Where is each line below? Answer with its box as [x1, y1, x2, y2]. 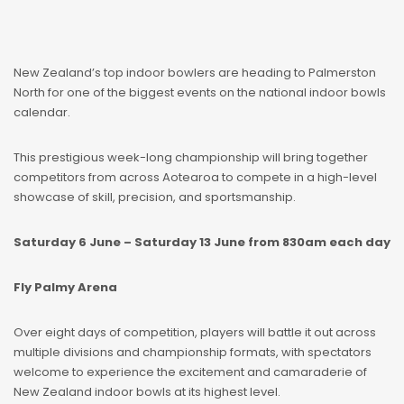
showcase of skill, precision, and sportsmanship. [14, 188, 296, 207]
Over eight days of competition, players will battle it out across [14, 324, 376, 342]
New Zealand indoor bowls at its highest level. [14, 383, 280, 401]
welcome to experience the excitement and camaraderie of [14, 363, 367, 381]
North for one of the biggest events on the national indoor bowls [14, 84, 386, 102]
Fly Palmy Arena [14, 279, 117, 297]
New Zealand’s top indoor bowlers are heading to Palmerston [14, 64, 376, 82]
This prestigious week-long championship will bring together [14, 149, 368, 167]
